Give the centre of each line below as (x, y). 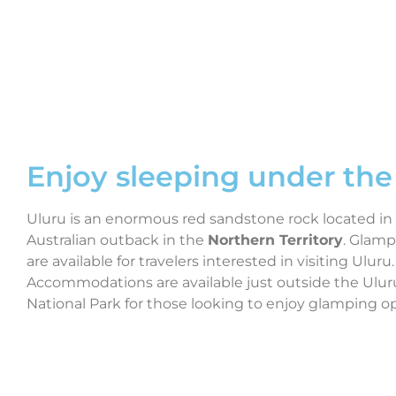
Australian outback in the (117, 240)
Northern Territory (275, 240)
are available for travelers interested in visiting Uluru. (210, 261)
